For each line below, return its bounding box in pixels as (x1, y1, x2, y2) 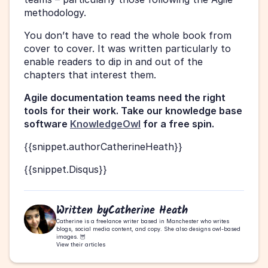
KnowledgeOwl (70, 117, 141, 130)
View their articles (56, 240, 105, 248)
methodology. (24, 6, 86, 19)
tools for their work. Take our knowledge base (24, 104, 242, 117)
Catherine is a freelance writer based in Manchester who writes (56, 217, 229, 224)
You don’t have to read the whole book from (24, 29, 232, 41)
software (24, 117, 70, 130)
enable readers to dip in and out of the (24, 55, 203, 68)
